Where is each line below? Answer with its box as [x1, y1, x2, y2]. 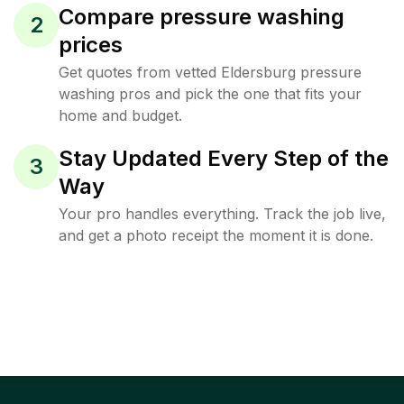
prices [59, 32, 123, 58]
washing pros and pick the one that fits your [59, 85, 362, 103]
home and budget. [59, 106, 182, 124]
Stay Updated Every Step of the [59, 145, 389, 171]
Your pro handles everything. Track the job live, [59, 205, 386, 223]
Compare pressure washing [59, 4, 344, 30]
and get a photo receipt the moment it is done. [59, 226, 373, 244]
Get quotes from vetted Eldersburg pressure [59, 63, 362, 81]
